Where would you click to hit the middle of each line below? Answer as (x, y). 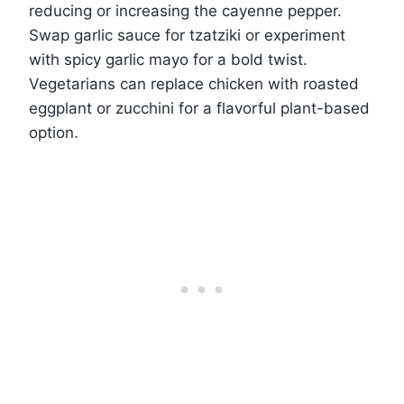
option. (54, 133)
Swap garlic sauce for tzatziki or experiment (187, 36)
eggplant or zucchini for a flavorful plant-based (199, 109)
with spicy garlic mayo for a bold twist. (168, 60)
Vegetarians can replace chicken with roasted (194, 84)
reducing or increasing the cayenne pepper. (185, 11)
